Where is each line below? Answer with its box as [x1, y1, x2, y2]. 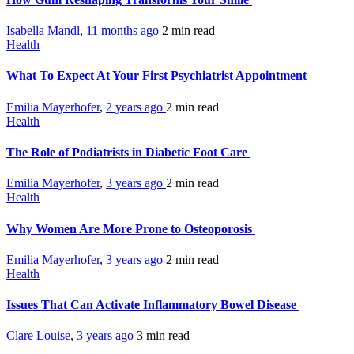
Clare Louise [6, 329, 70, 343]
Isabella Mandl [6, 24, 80, 38]
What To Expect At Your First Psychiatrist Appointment [6, 69, 310, 83]
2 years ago [106, 100, 166, 114]
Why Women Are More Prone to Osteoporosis [6, 221, 255, 235]
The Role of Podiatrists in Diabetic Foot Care [6, 145, 250, 159]
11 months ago [86, 24, 162, 38]
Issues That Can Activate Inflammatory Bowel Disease [6, 298, 299, 312]
